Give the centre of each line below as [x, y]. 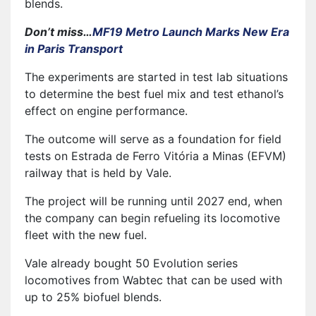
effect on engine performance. [106, 110]
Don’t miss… [59, 31]
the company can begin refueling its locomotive [152, 218]
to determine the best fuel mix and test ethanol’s [154, 93]
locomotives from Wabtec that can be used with [153, 280]
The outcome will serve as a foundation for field [153, 139]
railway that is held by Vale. [98, 172]
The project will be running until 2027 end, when [153, 201]
